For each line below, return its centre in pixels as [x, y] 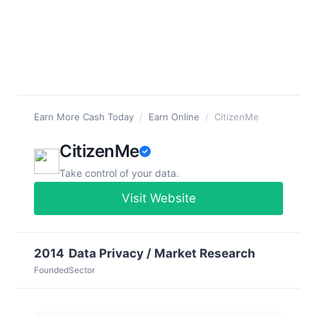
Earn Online [174, 116]
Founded [51, 270]
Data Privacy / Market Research [162, 253]
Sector [82, 270]
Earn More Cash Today [84, 116]
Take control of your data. [119, 173]
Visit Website [158, 198]
